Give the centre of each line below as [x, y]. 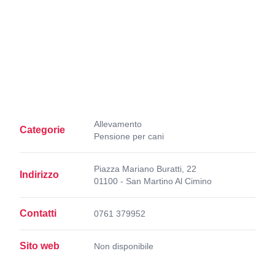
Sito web [40, 246]
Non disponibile [124, 246]
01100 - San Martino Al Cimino [153, 181]
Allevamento [118, 124]
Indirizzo [39, 175]
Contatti [38, 213]
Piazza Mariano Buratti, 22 [145, 169]
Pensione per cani [129, 136]
